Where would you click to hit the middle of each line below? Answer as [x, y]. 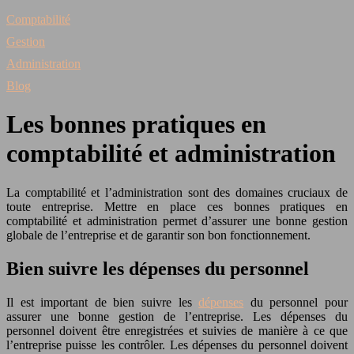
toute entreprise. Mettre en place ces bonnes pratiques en [177, 206]
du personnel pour [296, 302]
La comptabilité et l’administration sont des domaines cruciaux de [177, 192]
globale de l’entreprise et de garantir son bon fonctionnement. [158, 235]
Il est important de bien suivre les [103, 302]
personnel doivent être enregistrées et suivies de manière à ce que [177, 330]
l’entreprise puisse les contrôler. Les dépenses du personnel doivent [177, 345]
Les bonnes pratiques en [136, 124]
